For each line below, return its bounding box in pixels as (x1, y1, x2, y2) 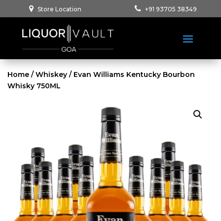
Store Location (37, 5, 81, 13)
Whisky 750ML (7, 81, 61, 90)
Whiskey (36, 70, 67, 79)
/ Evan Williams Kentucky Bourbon (67, 70, 195, 79)
